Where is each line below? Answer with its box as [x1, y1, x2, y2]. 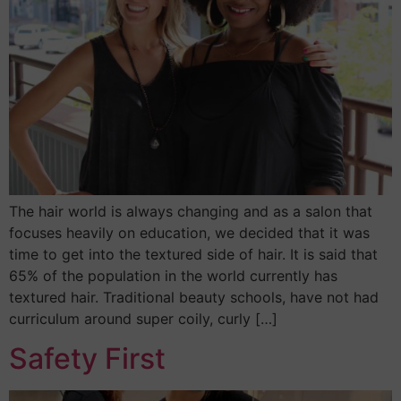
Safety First [9, 341, 166, 377]
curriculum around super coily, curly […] [9, 309, 277, 328]
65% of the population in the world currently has [9, 266, 337, 285]
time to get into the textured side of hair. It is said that [9, 244, 378, 263]
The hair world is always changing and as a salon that [9, 201, 372, 220]
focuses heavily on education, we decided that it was [9, 223, 370, 242]
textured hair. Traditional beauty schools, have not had [9, 287, 379, 306]
